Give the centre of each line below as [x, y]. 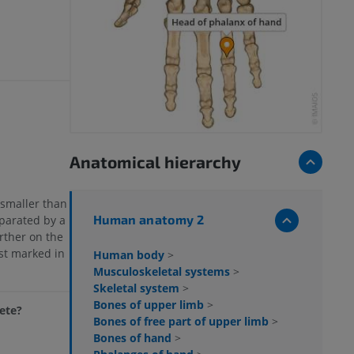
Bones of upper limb [150, 304]
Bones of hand [134, 337]
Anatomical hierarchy [155, 161]
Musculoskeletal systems [163, 271]
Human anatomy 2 [149, 219]
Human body [130, 254]
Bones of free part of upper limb [183, 321]
